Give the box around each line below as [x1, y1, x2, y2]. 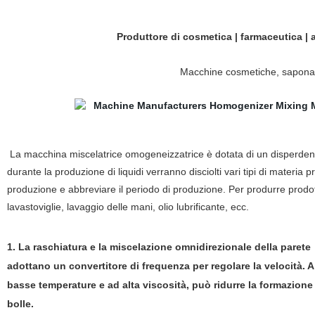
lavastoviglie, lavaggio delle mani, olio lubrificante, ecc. [6, 201, 249, 212]
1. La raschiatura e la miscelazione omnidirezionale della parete [6, 241, 311, 252]
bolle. [6, 298, 34, 309]
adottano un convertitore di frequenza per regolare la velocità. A [6, 260, 314, 271]
